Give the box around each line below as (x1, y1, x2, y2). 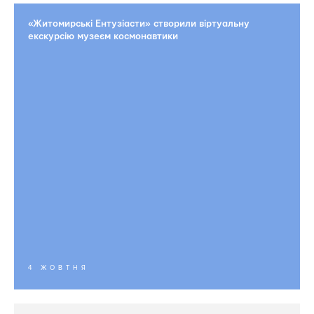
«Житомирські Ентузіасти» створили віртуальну (28, 19, 250, 29)
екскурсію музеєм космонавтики (28, 32, 178, 41)
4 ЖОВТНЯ (28, 264, 89, 271)
